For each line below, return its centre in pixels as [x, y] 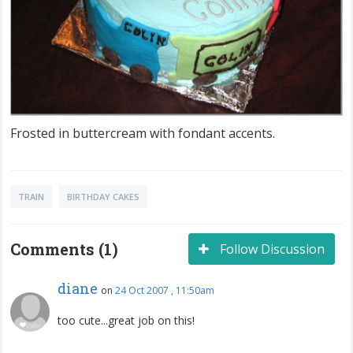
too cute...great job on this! [126, 321]
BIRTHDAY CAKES [103, 197]
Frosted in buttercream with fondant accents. [143, 134]
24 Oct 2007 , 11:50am [165, 291]
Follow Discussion [271, 249]
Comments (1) [64, 249]
